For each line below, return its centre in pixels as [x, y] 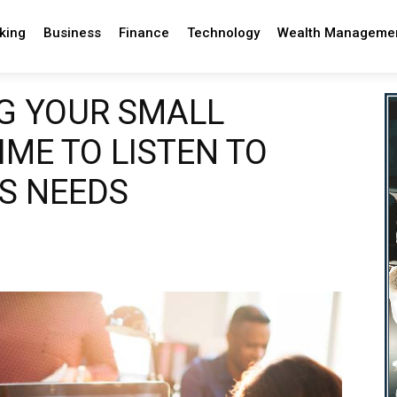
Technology [223, 33]
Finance [144, 33]
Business [72, 33]
